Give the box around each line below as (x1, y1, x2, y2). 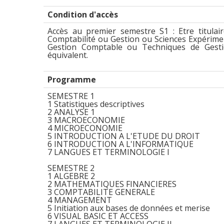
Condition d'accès (47, 9, 118, 20)
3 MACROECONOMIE (47, 114, 125, 125)
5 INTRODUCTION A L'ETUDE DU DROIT (47, 130, 200, 141)
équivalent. (47, 49, 88, 60)
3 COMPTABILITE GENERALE (47, 186, 155, 197)
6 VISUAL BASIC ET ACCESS (47, 210, 148, 221)
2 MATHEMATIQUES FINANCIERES (47, 178, 176, 189)
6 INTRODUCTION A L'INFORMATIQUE (47, 138, 193, 149)
